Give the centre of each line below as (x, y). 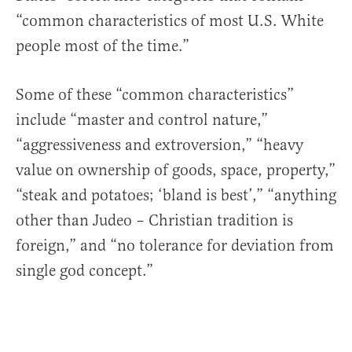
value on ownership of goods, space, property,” (176, 170)
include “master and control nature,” (142, 119)
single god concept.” (84, 270)
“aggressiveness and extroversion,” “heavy (159, 145)
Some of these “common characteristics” (155, 94)
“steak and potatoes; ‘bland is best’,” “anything (176, 195)
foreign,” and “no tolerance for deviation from (175, 245)
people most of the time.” (103, 46)
